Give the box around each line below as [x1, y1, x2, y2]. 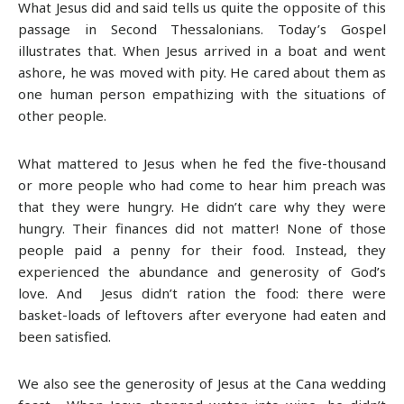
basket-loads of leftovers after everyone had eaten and [18, 305, 386, 324]
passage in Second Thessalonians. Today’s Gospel [18, 19, 386, 38]
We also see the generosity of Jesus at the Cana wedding [18, 374, 386, 393]
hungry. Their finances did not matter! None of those [18, 218, 386, 237]
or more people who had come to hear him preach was [18, 175, 386, 194]
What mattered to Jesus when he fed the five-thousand [18, 153, 386, 172]
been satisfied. [18, 326, 111, 345]
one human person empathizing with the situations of [18, 84, 386, 103]
